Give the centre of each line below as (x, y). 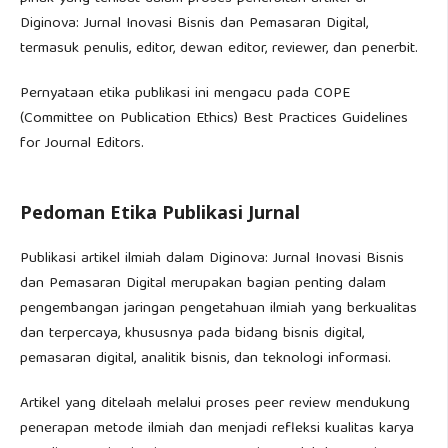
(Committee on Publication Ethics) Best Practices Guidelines (214, 119)
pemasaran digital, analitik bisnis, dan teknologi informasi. (205, 359)
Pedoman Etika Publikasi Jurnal (160, 212)
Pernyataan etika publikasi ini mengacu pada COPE (185, 94)
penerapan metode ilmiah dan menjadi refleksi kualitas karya (217, 429)
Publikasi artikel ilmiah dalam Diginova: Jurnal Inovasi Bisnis (212, 259)
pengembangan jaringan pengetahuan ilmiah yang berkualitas (218, 309)
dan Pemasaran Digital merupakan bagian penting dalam (203, 284)
